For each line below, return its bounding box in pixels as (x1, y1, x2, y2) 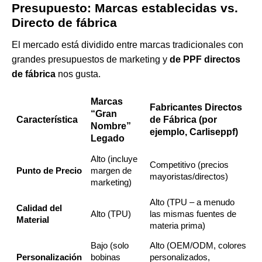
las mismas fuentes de (149, 209, 236, 219)
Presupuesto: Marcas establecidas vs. (12, 1, 238, 15)
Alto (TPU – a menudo (149, 197, 235, 208)
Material (16, 215, 49, 225)
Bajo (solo (90, 240, 129, 251)
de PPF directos (170, 54, 240, 65)
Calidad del (16, 203, 62, 213)
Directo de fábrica (12, 16, 117, 30)
